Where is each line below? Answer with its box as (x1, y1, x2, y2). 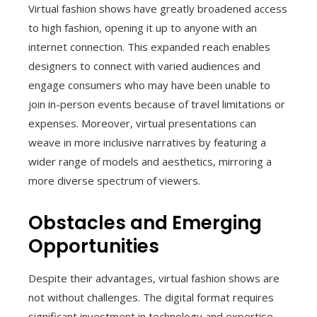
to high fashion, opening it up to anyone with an (28, 21, 257, 35)
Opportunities (28, 234, 159, 260)
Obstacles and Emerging (28, 210, 262, 236)
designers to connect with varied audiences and (28, 59, 260, 74)
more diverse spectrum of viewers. (28, 173, 200, 188)
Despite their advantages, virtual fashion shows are (28, 271, 279, 286)
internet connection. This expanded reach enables (28, 40, 270, 54)
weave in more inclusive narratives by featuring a (28, 135, 266, 150)
